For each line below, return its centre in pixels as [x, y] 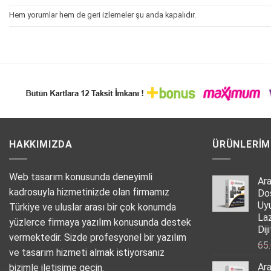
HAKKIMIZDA [41, 144]
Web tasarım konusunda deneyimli [81, 177]
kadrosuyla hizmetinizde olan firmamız [89, 192]
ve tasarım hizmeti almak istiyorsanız [87, 253]
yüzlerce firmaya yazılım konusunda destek [100, 223]
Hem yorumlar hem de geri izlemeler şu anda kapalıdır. [103, 15]
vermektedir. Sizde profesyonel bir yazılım [98, 238]
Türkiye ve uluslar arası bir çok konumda [93, 207]
